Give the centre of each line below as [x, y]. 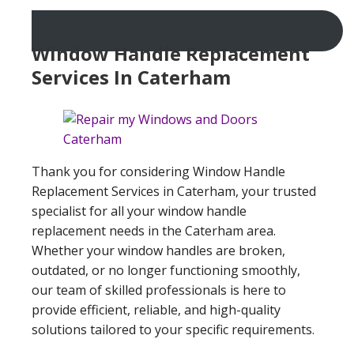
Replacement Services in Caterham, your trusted [174, 191]
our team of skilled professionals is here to [159, 290]
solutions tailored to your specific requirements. [173, 329]
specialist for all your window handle [139, 211]
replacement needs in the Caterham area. [154, 230]
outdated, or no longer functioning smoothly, [166, 270]
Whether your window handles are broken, [158, 250]
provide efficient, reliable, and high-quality [156, 309]
